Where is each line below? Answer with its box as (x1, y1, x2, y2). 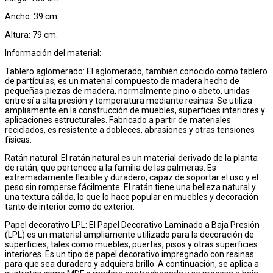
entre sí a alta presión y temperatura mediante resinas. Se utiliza (5, 95, 252, 105)
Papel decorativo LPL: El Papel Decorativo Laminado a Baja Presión (5, 219, 260, 230)
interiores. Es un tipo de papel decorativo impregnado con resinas (5, 249, 254, 259)
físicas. (5, 134, 32, 144)
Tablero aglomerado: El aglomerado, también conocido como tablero (5, 66, 268, 76)
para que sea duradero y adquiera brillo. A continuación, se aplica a (5, 258, 259, 269)
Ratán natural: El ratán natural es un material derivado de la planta (5, 152, 258, 163)
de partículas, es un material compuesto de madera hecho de (5, 76, 239, 86)
